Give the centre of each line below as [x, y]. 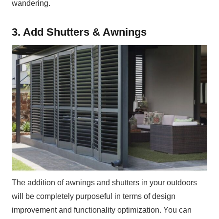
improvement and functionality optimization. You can [102, 210]
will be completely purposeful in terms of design [94, 196]
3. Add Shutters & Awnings [79, 32]
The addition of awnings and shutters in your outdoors [104, 182]
